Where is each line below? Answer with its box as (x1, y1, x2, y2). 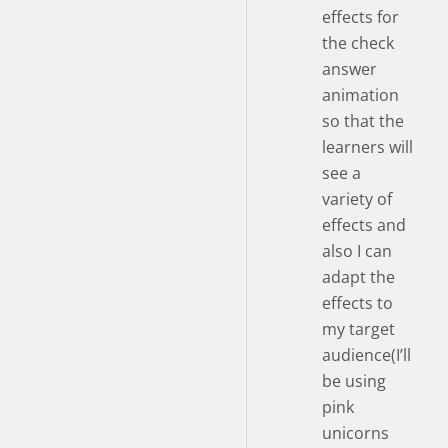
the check (322, 31, 394, 54)
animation (322, 83, 399, 106)
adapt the (322, 265, 395, 288)
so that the (322, 109, 404, 132)
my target (322, 317, 395, 340)
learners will (322, 135, 413, 158)
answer (322, 57, 377, 80)
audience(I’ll (322, 343, 411, 366)
